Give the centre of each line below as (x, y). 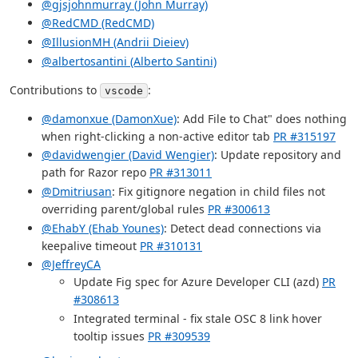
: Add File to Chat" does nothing (262, 118)
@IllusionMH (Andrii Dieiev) (115, 42)
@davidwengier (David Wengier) (128, 155)
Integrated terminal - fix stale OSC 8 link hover (198, 319)
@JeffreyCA (71, 265)
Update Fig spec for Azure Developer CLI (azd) (198, 282)
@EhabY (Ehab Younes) (103, 228)
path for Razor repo (95, 173)
